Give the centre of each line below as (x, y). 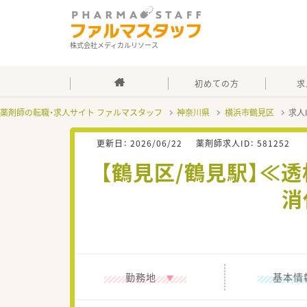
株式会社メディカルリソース (114, 45)
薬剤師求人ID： (226, 143)
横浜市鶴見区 (249, 112)
